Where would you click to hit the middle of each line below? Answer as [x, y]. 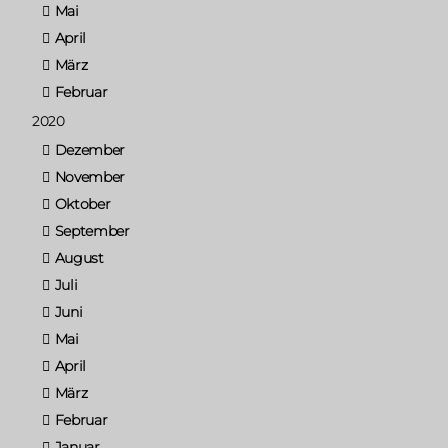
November [90, 176]
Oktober [82, 203]
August [79, 257]
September [92, 230]
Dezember [90, 149]
